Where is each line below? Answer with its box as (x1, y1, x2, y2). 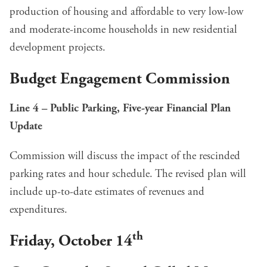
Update (10, 119, 42, 133)
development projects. (10, 40, 105, 55)
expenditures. (10, 202, 67, 217)
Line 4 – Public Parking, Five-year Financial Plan (10, 101, 231, 116)
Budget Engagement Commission (10, 68, 230, 89)
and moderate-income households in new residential (10, 22, 237, 37)
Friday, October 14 (10, 230, 132, 252)
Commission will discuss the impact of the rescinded (10, 148, 240, 163)
